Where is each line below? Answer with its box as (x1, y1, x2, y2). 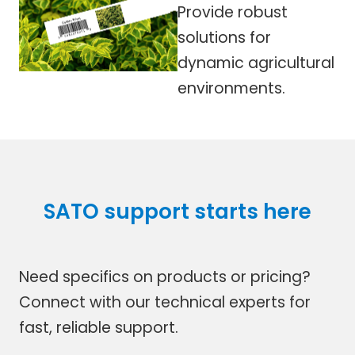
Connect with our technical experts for (18, 292, 311, 314)
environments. (177, 77, 285, 99)
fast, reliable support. (18, 317, 178, 339)
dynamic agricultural (177, 52, 334, 74)
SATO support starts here (44, 197, 311, 227)
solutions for (177, 26, 271, 48)
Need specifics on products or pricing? (18, 266, 311, 288)
